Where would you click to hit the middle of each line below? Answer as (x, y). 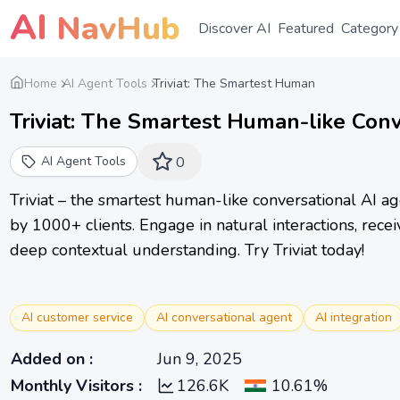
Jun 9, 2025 (200, 359)
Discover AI (234, 29)
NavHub (114, 29)
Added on (48, 359)
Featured (306, 29)
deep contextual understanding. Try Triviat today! (187, 250)
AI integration (354, 317)
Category (370, 29)
